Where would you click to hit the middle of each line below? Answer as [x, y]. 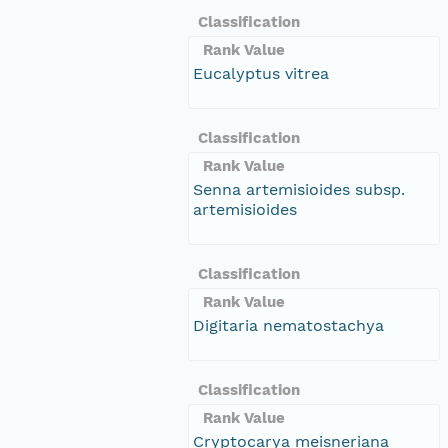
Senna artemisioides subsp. [299, 189]
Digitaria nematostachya [288, 325]
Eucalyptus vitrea [261, 73]
